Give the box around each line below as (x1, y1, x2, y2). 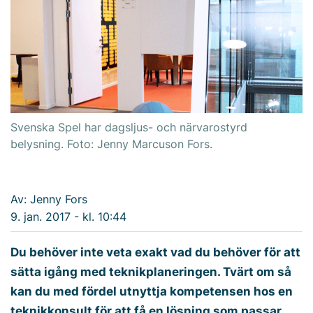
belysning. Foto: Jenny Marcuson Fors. (10, 137, 212, 151)
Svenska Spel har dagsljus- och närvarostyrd (10, 120, 247, 134)
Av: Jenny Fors (10, 192, 87, 206)
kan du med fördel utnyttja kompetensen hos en (10, 284, 293, 298)
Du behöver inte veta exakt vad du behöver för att (10, 245, 300, 259)
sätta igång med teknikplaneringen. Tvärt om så (10, 264, 291, 279)
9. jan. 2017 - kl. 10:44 (10, 210, 126, 224)
